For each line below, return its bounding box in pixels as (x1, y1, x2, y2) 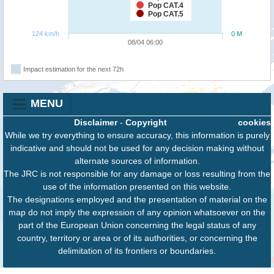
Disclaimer (74, 117, 117, 127)
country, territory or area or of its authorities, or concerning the (17, 232, 257, 243)
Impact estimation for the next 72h (23, 65, 124, 73)
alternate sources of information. (74, 155, 200, 166)
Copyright (125, 117, 167, 127)
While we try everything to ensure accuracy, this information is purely (4, 130, 270, 140)
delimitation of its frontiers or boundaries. (58, 245, 216, 256)
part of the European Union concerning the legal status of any (18, 220, 256, 230)
